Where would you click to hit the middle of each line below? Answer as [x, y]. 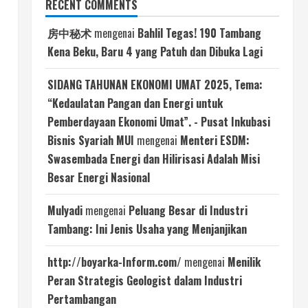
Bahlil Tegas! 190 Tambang [199, 33]
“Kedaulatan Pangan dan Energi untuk [135, 103]
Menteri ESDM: [215, 140]
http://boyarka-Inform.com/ [114, 262]
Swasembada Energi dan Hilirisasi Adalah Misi [154, 159]
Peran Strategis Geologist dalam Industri [145, 280]
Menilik [244, 262]
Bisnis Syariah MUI [91, 140]
